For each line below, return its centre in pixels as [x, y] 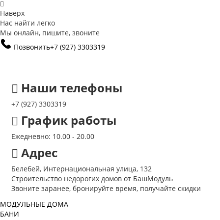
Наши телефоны [72, 87]
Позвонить [32, 47]
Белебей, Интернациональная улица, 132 [82, 168]
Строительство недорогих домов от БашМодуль [92, 178]
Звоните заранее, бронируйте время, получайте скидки [106, 188]
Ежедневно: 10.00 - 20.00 [53, 136]
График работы [69, 120]
